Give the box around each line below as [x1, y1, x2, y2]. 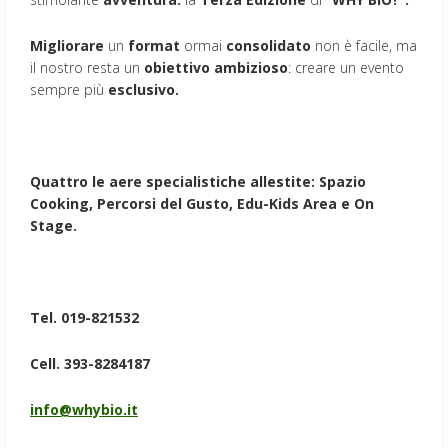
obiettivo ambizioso [144, 57, 288, 77]
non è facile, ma [311, 35, 417, 55]
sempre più [30, 79, 108, 99]
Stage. [30, 215, 77, 235]
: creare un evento [288, 57, 404, 77]
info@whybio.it [30, 399, 138, 419]
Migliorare [30, 35, 104, 55]
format [128, 35, 180, 55]
